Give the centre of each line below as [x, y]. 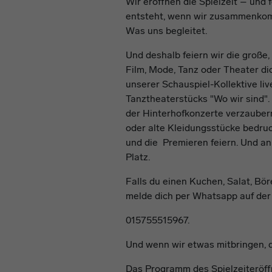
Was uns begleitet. [166, 31]
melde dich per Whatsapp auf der [198, 196]
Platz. [138, 157]
